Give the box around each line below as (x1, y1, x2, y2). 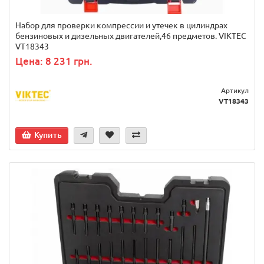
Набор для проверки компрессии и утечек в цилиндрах (15, 21, 227, 31)
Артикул (221, 87, 249, 95)
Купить (34, 130, 62, 140)
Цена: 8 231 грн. (15, 55, 93, 67)
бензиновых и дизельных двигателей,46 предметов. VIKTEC (15, 31, 246, 41)
